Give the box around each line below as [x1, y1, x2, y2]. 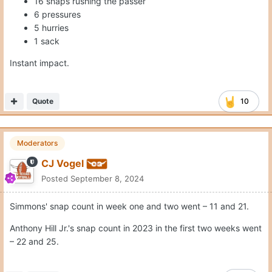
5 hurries [34, 22, 69, 33]
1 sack [34, 36, 59, 47]
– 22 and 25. [10, 236, 59, 246]
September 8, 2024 [70, 173, 144, 183]
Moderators [17, 138, 58, 148]
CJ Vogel [41, 157, 84, 169]
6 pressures [34, 9, 81, 20]
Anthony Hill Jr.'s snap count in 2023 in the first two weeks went [10, 222, 262, 233]
